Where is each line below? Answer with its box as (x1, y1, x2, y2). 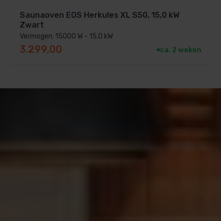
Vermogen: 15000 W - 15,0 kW (20, 32, 113, 40)
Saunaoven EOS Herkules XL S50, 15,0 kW (20, 10, 180, 20)
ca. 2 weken (160, 45, 201, 54)
